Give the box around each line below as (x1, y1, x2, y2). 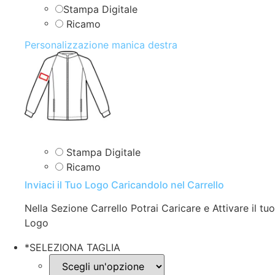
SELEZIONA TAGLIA (29, 241, 120, 254)
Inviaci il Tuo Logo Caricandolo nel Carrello (25, 179, 224, 192)
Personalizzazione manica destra (25, 38, 177, 51)
